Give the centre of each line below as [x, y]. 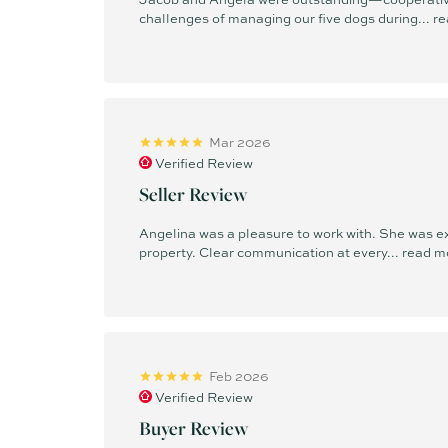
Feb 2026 [239, 376]
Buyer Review [194, 427]
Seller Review [193, 193]
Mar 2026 [240, 142]
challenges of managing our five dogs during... [286, 17]
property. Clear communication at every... [270, 251]
